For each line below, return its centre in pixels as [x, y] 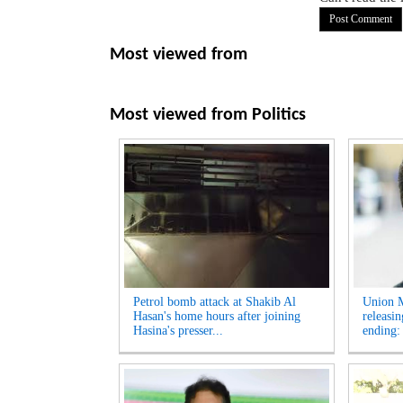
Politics [279, 115]
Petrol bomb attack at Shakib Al [215, 302]
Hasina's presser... [178, 331]
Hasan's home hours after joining [217, 316]
